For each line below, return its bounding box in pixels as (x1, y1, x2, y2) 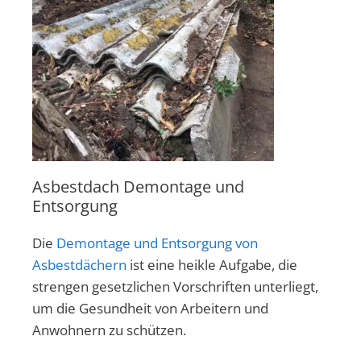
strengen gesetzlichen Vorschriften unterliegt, (32, 276, 318, 296)
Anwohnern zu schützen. (32, 320, 186, 339)
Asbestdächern (32, 255, 127, 274)
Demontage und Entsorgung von (56, 233, 258, 252)
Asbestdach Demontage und (32, 175, 244, 197)
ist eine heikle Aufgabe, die (127, 255, 297, 274)
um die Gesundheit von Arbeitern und (32, 298, 268, 317)
